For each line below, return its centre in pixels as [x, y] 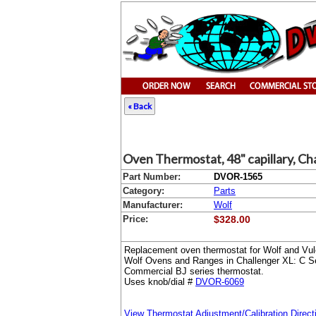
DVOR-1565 [238, 177]
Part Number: [152, 177]
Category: [144, 191]
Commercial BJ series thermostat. [194, 271]
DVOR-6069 [220, 282]
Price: [135, 219]
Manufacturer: [153, 205]
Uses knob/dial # [160, 282]
